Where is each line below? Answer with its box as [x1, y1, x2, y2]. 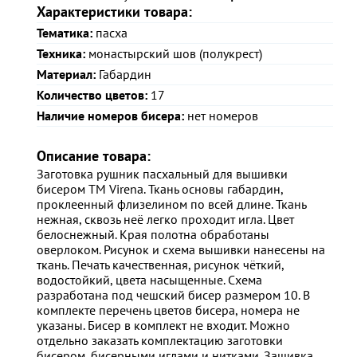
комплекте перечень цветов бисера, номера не [37, 302, 300, 319]
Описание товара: [37, 147, 151, 166]
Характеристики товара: [37, 2, 192, 21]
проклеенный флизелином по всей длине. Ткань [37, 196, 306, 213]
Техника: [37, 45, 85, 61]
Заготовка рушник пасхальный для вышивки [37, 166, 288, 182]
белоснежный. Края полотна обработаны [37, 226, 269, 243]
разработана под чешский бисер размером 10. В [37, 287, 310, 304]
